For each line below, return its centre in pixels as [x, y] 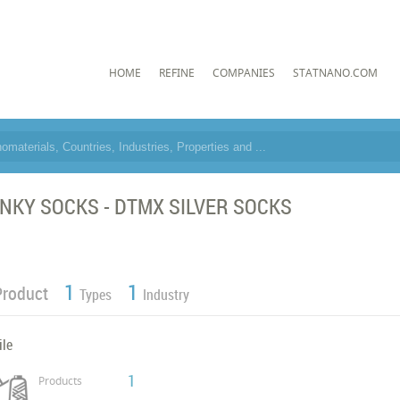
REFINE [176, 72]
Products [61, 381]
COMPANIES [243, 72]
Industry [167, 295]
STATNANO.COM [335, 72]
